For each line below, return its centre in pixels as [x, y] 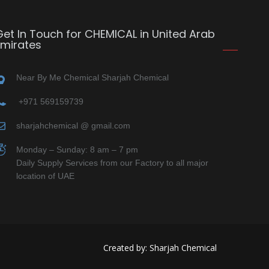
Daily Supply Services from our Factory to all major [112, 162]
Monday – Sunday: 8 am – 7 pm [77, 149]
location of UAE [45, 176]
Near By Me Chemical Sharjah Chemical [92, 77]
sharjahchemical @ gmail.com [73, 125]
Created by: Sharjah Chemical [160, 247]
